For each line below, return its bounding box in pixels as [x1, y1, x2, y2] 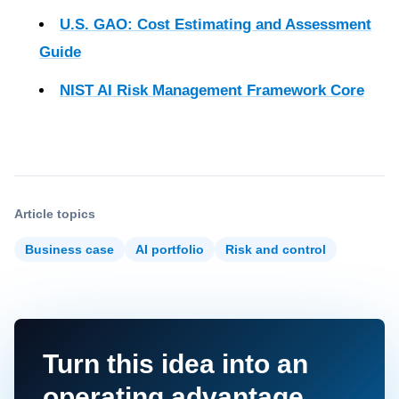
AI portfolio [135, 242, 204, 256]
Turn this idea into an [43, 349, 308, 379]
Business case [25, 242, 114, 256]
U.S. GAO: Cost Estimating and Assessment [60, 16, 371, 33]
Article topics [14, 207, 95, 221]
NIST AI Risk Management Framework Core [60, 82, 364, 99]
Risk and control [225, 242, 326, 256]
